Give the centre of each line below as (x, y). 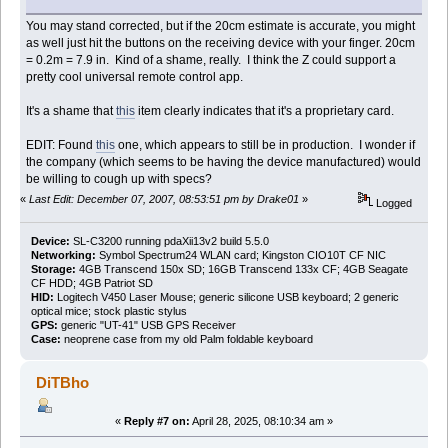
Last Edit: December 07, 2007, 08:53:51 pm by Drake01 (164, 199)
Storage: (53, 268)
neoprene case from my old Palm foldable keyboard (186, 338)
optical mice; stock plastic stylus (108, 310)
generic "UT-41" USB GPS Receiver (146, 324)
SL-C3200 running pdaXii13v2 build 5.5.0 (169, 240)
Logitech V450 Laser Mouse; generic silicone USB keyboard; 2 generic (226, 296)
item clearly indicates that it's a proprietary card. (265, 111)
